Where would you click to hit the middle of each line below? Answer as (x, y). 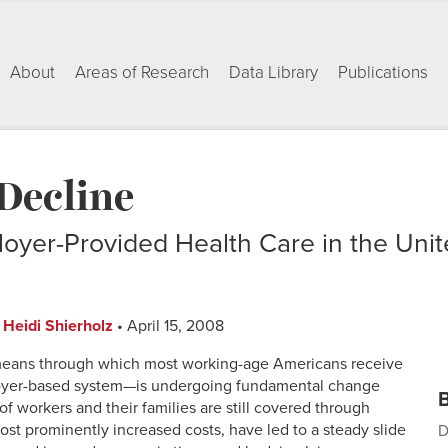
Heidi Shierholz (58, 326)
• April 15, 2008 (168, 326)
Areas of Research (142, 72)
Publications (383, 72)
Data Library (273, 72)
